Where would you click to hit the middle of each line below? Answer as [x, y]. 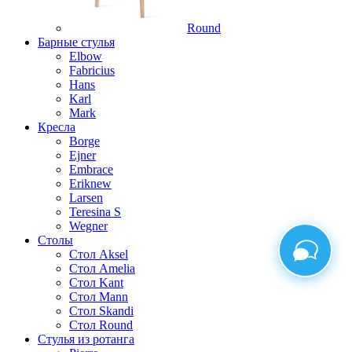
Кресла [57, 127]
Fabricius [92, 71]
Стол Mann [99, 297]
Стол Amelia [102, 269]
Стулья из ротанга [86, 339]
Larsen [86, 198]
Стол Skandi [101, 311]
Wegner [88, 226]
